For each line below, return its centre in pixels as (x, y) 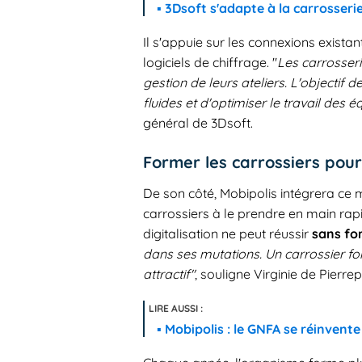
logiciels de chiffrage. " (210, 63)
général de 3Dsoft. (198, 123)
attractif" (169, 274)
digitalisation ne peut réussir (227, 234)
